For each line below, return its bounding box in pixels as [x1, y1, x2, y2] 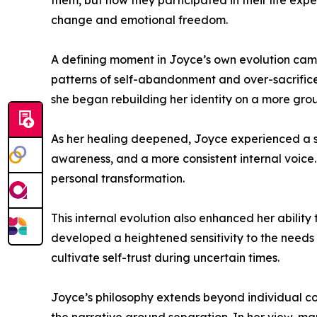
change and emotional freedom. [51, 13, 228, 27]
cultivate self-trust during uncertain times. [51, 250, 279, 265]
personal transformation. [51, 171, 185, 185]
